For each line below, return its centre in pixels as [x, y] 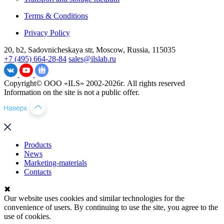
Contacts [38, 171]
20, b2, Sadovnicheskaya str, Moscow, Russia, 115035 [90, 49]
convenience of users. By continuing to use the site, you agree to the [111, 207]
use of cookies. [27, 216]
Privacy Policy [47, 32]
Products [38, 144]
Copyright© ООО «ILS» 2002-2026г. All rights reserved [94, 83]
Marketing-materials [55, 162]
